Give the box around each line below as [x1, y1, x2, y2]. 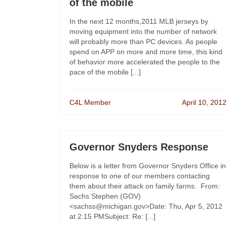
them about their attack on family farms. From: [69, 182, 220, 190]
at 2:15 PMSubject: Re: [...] [69, 212, 156, 220]
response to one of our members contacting [69, 172, 210, 180]
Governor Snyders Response [69, 141, 208, 153]
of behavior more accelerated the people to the [69, 58, 220, 66]
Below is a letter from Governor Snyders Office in [69, 162, 226, 170]
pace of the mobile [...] [69, 68, 141, 76]
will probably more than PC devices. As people [69, 37, 217, 46]
